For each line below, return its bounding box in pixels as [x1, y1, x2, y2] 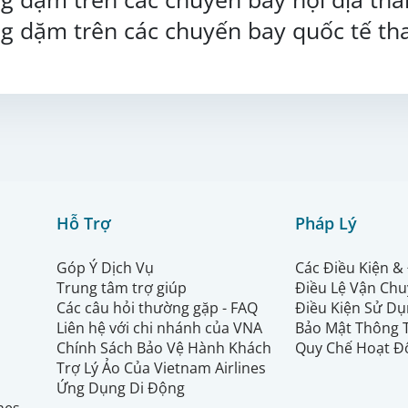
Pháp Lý [295, 211, 357, 234]
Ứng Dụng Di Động [56, 377, 189, 398]
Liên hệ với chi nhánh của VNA [56, 317, 262, 338]
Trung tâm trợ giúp [56, 277, 187, 298]
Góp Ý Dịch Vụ [56, 257, 154, 278]
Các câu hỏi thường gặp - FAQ [56, 297, 261, 318]
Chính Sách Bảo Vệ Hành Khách [56, 337, 271, 358]
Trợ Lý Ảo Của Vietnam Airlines [56, 357, 266, 378]
